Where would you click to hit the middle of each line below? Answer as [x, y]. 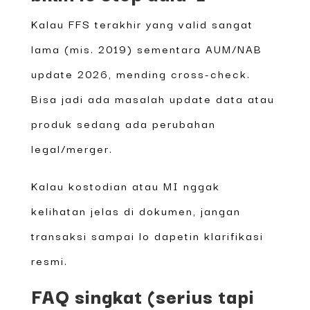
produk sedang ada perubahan [123, 123]
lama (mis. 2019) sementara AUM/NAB [146, 48]
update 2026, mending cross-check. [140, 73]
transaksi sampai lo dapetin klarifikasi [147, 235]
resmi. [49, 260]
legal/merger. [72, 148]
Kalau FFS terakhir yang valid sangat [142, 23]
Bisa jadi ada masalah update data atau [153, 98]
